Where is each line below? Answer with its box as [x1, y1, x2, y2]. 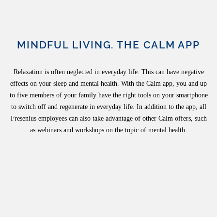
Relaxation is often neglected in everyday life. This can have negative [13, 68, 204, 76]
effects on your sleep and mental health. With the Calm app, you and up [10, 80, 207, 87]
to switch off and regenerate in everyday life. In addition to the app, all [11, 103, 206, 110]
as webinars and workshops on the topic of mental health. [30, 126, 187, 134]
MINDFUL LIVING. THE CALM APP [16, 39, 201, 51]
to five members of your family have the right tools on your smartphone [9, 92, 208, 99]
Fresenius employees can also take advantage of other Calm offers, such [10, 115, 207, 122]
